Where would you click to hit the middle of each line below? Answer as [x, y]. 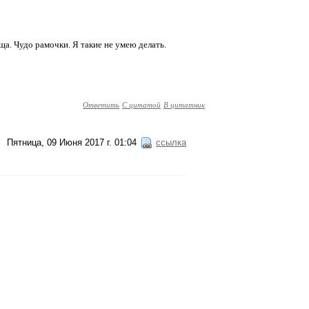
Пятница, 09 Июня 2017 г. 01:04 [72, 142]
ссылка [171, 142]
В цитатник [184, 104]
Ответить [101, 104]
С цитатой [141, 104]
